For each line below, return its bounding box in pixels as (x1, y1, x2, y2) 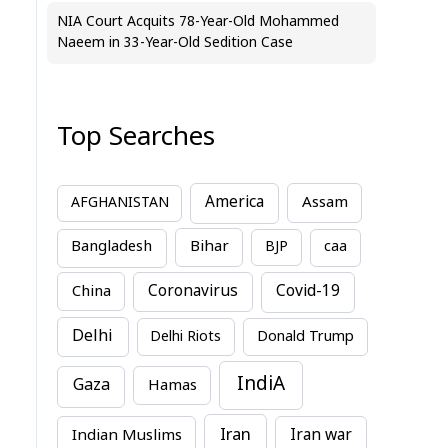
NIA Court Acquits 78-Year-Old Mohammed (57, 13, 339, 33)
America (205, 193, 265, 214)
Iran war (289, 425, 352, 446)
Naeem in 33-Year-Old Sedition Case (57, 34, 293, 54)
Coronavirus (147, 281, 238, 302)
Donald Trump (257, 327, 355, 347)
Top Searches (57, 122, 215, 157)
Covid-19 (275, 281, 340, 302)
